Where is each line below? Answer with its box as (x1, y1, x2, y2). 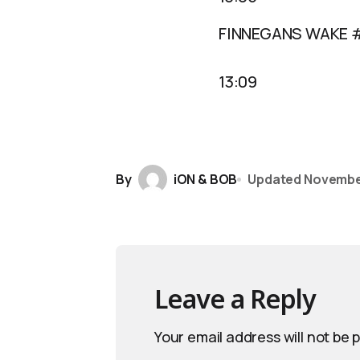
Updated (247, 170, 302, 188)
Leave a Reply (154, 281, 317, 316)
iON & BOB (173, 170, 238, 188)
